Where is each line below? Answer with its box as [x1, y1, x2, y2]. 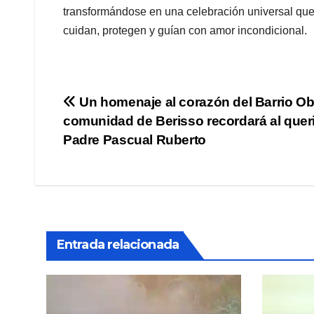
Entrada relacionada [57, 236, 179, 252]
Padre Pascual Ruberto [63, 132, 206, 147]
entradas [62, 150, 156, 178]
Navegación [62, 93, 189, 121]
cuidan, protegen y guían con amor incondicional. [63, 24, 307, 36]
